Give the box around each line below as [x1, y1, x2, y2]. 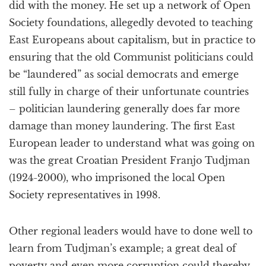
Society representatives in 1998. [9, 189, 160, 201]
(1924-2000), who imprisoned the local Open [9, 172, 225, 183]
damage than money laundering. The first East [9, 120, 235, 132]
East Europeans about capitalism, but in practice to [9, 34, 255, 46]
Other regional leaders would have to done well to [9, 225, 252, 237]
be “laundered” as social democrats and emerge [9, 68, 239, 80]
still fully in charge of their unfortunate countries [9, 85, 249, 97]
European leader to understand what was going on [9, 137, 255, 149]
